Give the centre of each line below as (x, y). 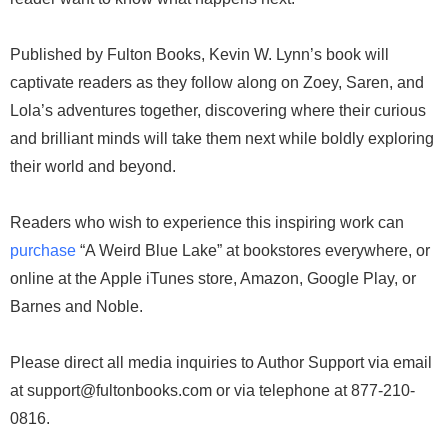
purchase (43, 250)
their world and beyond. (93, 166)
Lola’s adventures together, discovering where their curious (218, 110)
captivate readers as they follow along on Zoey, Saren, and (217, 82)
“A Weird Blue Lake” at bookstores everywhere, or (253, 250)
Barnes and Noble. (76, 306)
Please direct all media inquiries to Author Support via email (221, 362)
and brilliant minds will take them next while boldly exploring (222, 138)
